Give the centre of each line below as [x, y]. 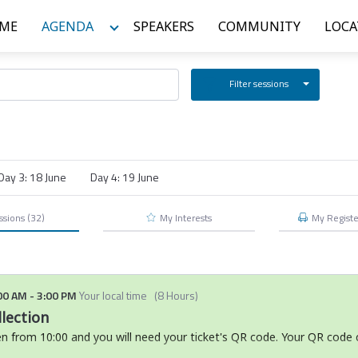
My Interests [186, 217]
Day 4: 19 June [124, 177]
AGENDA [68, 26]
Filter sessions [259, 84]
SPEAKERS [164, 26]
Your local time [111, 295]
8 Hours [176, 295]
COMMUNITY [259, 26]
